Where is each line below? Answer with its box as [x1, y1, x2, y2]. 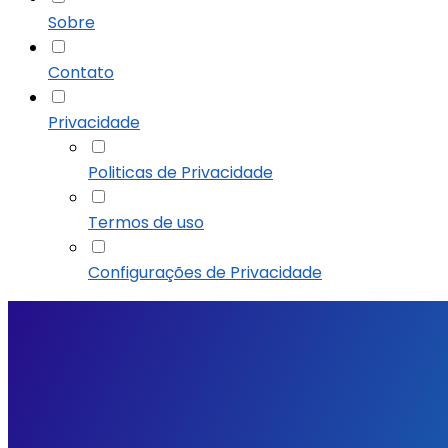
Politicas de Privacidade [88, 161, 273, 184]
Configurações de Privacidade [88, 261, 322, 284]
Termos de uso [88, 211, 204, 234]
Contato [48, 61, 114, 84]
